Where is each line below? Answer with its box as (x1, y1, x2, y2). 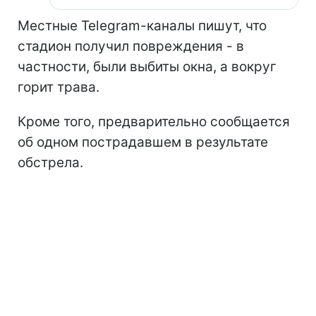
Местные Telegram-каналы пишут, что (18, 17, 267, 34)
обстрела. (18, 154, 83, 171)
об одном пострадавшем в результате (18, 133, 268, 150)
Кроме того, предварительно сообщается (18, 113, 290, 130)
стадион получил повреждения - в (18, 37, 244, 54)
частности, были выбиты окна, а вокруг (18, 58, 276, 75)
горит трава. (18, 78, 99, 95)
